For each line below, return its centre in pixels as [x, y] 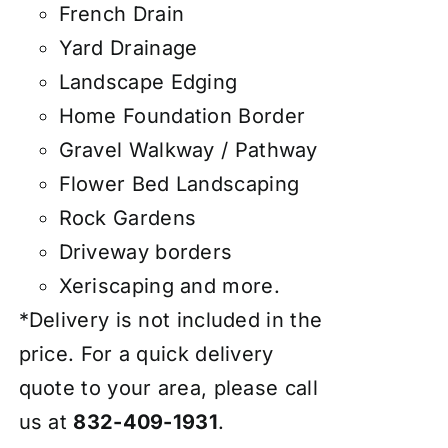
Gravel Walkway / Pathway [188, 150]
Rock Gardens [127, 218]
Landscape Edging [148, 82]
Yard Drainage [128, 48]
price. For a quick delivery [146, 354]
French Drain [121, 14]
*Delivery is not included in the [170, 320]
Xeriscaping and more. [169, 286]
